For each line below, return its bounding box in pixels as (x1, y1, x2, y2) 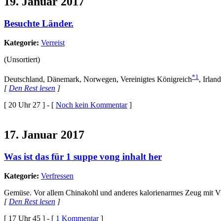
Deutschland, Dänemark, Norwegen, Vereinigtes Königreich (4, 75, 192, 84)
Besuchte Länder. (4, 18, 74, 29)
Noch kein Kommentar (56, 101, 127, 110)
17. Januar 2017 (4, 128, 84, 142)
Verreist (41, 38, 65, 47)
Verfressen (41, 171, 74, 180)
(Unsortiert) (4, 55, 40, 64)
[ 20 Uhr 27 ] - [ (4, 101, 56, 110)
